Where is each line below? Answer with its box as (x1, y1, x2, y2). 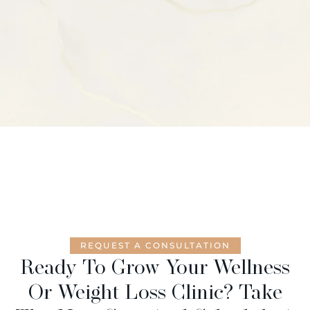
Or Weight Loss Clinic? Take (28, 278, 282, 304)
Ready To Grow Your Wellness (20, 253, 290, 279)
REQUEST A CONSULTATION (80, 239, 230, 250)
